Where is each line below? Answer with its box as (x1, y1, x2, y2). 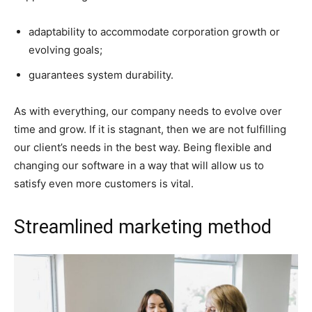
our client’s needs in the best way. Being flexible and (14, 140, 272, 154)
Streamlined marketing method (14, 215, 272, 238)
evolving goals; (29, 42, 102, 56)
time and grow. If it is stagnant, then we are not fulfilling (14, 122, 286, 136)
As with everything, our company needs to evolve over (14, 104, 282, 118)
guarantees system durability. (29, 68, 173, 81)
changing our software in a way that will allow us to (14, 158, 264, 172)
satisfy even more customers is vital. (14, 176, 194, 190)
